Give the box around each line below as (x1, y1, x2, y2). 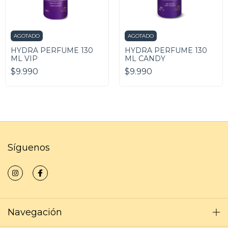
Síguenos (8, 142, 50, 153)
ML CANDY (125, 54, 165, 63)
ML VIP (11, 54, 38, 63)
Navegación (8, 207, 62, 218)
